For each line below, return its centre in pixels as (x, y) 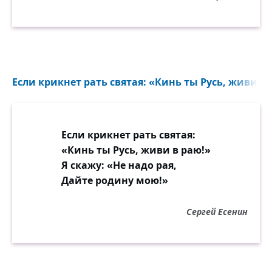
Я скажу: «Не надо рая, (119, 165)
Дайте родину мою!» (115, 180)
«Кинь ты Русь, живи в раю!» (136, 150)
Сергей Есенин (217, 211)
